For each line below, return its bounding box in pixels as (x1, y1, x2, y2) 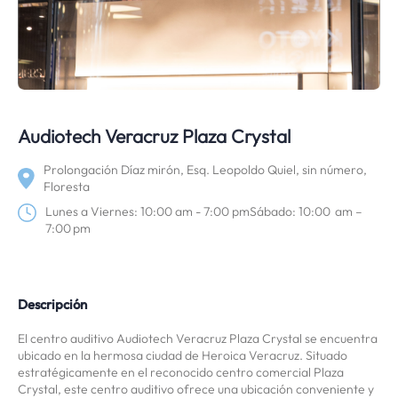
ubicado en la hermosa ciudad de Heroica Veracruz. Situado (18, 347, 347, 363)
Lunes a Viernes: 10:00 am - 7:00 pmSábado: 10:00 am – (45, 203, 363, 219)
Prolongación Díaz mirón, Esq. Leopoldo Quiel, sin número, (44, 162, 367, 178)
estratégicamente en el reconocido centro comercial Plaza (18, 364, 344, 380)
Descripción (18, 296, 87, 313)
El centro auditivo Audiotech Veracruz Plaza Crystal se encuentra (18, 330, 378, 346)
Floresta (44, 179, 90, 195)
